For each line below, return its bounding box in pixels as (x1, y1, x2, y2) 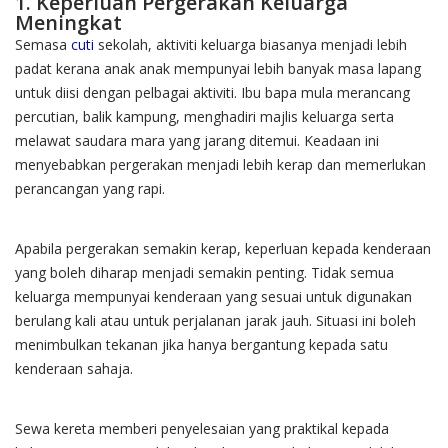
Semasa (15, 34, 71, 54)
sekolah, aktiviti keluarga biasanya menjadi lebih (94, 34, 407, 54)
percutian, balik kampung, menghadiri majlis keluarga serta (15, 106, 394, 126)
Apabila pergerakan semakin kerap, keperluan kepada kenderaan (15, 238, 431, 258)
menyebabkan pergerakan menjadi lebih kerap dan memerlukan (15, 154, 426, 174)
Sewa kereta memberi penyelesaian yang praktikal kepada (15, 418, 389, 438)
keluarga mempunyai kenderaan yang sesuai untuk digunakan (15, 286, 412, 306)
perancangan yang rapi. (15, 178, 165, 198)
